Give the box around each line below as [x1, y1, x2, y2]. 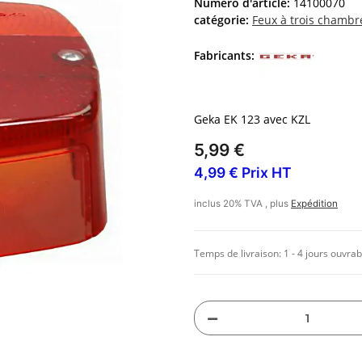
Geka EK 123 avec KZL [194, 112, 310, 128]
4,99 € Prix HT [194, 164, 292, 182]
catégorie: [194, 12, 252, 28]
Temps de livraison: [194, 246, 284, 261]
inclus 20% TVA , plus [194, 198, 291, 210]
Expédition [291, 198, 338, 210]
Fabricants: [194, 48, 255, 64]
